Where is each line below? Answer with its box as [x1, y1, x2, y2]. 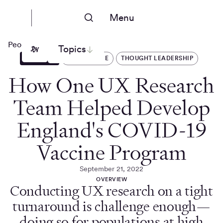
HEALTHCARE [66, 55, 109, 62]
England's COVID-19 [16, 116, 207, 144]
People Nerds [8, 39, 56, 49]
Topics [58, 43, 86, 55]
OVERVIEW [96, 176, 127, 183]
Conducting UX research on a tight [10, 182, 213, 200]
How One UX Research [8, 72, 215, 99]
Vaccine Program [36, 139, 187, 166]
